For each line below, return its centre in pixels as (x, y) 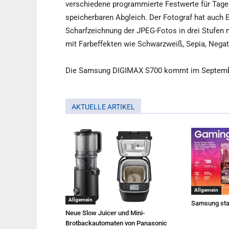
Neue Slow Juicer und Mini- (105, 213)
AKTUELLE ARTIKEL (103, 107)
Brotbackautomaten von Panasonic (116, 223)
